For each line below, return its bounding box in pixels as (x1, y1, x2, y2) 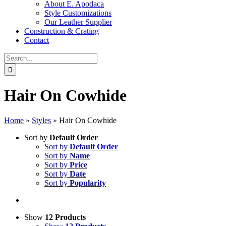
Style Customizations (44, 9, 111, 17)
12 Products (45, 212, 86, 221)
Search (4, 52, 25, 61)
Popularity (70, 178, 106, 187)
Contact (24, 36, 49, 44)
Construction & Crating (24, 27, 99, 35)
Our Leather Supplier (44, 18, 112, 26)
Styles (32, 116, 51, 125)
